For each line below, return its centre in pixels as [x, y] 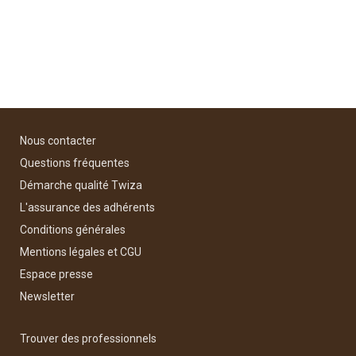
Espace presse [56, 274]
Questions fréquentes [75, 163]
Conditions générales [73, 230]
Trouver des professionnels [88, 339]
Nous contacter [58, 141]
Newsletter [47, 296]
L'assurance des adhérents [87, 207]
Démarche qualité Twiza [81, 185]
